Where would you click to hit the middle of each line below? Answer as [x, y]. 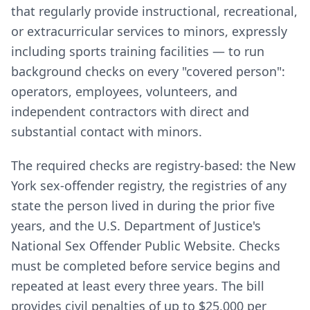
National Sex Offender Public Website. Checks [146, 246]
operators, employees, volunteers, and [124, 91]
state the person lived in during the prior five [143, 206]
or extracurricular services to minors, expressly [149, 31]
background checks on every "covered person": [148, 71]
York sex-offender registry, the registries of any [149, 185]
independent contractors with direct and [130, 111]
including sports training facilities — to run [138, 51]
